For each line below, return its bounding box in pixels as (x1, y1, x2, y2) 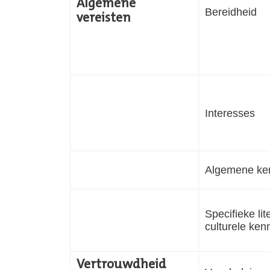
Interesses (205, 106, 255, 119)
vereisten (77, 11, 131, 25)
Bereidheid (205, 5, 257, 18)
